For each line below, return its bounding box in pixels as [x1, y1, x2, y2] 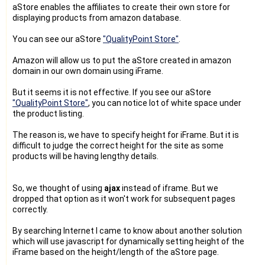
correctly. [12, 204, 48, 214]
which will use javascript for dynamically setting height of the [12, 236, 244, 246]
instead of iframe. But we [120, 183, 218, 193]
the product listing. [12, 108, 84, 118]
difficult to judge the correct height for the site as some [12, 140, 224, 150]
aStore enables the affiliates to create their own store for [12, 2, 230, 12]
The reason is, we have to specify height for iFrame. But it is [12, 130, 239, 140]
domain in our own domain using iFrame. [12, 66, 163, 76]
